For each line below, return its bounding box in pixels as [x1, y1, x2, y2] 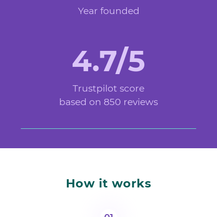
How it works [65, 176, 152, 191]
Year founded [77, 5, 139, 17]
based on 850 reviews [59, 96, 158, 108]
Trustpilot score [73, 83, 144, 94]
